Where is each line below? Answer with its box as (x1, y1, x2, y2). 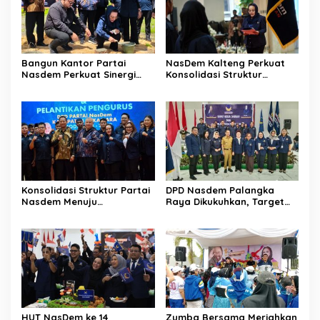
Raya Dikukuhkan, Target (165, 196, 284, 208)
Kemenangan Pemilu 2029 (21, 207, 142, 219)
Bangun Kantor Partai (21, 57, 126, 69)
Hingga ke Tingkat (165, 80, 252, 92)
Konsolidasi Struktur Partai (21, 184, 150, 196)
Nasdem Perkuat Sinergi (21, 69, 136, 81)
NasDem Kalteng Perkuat (165, 57, 285, 69)
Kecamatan (165, 91, 221, 104)
